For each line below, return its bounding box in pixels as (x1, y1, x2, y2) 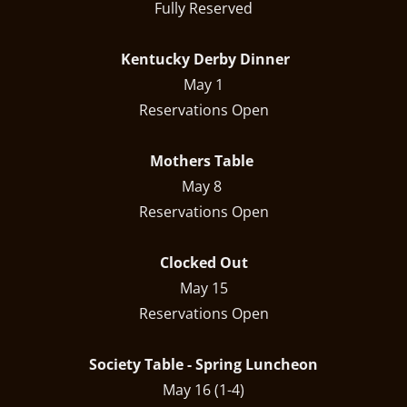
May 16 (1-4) (163, 380, 244, 401)
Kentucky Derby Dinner (114, 49, 290, 70)
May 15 (179, 278, 228, 299)
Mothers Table (150, 151, 257, 172)
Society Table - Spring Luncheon (89, 354, 318, 375)
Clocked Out (159, 253, 248, 273)
